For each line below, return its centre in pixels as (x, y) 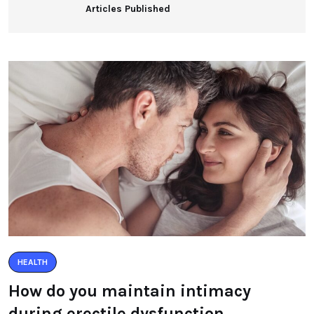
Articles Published (128, 9)
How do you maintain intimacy (130, 291)
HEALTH (33, 262)
